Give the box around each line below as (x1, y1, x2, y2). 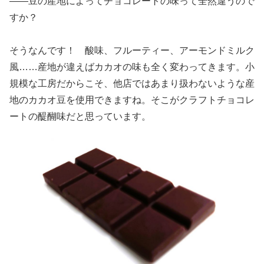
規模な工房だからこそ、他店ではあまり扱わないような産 (9, 78, 255, 89)
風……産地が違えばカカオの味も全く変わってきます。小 (9, 62, 255, 72)
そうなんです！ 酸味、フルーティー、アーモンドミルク (9, 45, 255, 56)
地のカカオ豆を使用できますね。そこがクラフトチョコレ (9, 95, 255, 105)
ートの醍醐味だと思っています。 (9, 111, 151, 122)
